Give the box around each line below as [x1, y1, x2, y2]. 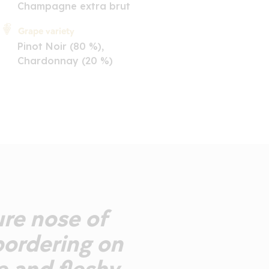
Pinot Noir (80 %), [17, 40, 104, 52]
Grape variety [17, 25, 74, 37]
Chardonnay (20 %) [17, 54, 113, 67]
